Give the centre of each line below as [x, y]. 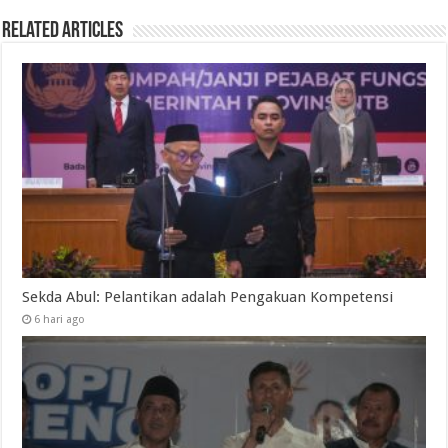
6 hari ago [60, 319]
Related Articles [63, 31]
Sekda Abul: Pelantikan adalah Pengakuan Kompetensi [208, 296]
